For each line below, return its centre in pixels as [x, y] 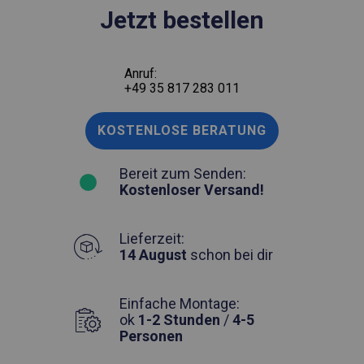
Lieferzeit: [152, 238]
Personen [151, 336]
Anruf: [141, 73]
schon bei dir [230, 254]
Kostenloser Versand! [192, 189]
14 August [153, 254]
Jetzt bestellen [182, 19]
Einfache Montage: [180, 303]
